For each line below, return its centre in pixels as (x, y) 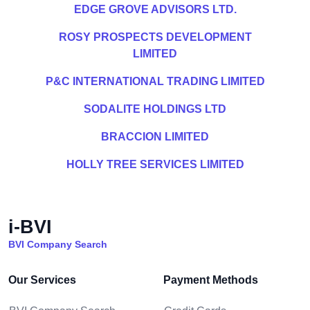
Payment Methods (211, 280)
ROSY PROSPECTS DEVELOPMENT (155, 37)
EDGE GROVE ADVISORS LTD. (155, 9)
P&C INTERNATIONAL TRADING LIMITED (155, 81)
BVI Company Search (58, 244)
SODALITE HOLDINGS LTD (155, 109)
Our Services (42, 280)
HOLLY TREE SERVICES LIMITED (155, 164)
